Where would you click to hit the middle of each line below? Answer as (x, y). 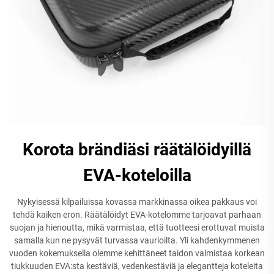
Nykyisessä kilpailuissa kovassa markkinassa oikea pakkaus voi (137, 202)
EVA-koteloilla (137, 175)
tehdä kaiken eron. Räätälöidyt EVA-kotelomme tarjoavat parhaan (137, 214)
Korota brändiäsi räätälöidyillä (137, 149)
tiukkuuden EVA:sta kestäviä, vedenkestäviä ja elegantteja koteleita (137, 266)
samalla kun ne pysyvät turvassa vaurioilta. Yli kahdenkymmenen (137, 240)
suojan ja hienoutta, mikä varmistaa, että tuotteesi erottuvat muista (137, 227)
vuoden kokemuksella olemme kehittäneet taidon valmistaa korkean (137, 253)
